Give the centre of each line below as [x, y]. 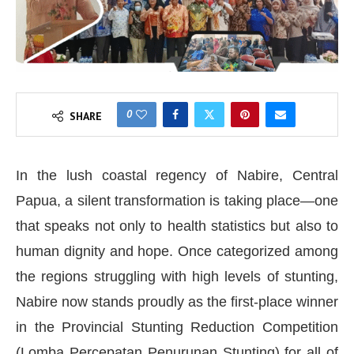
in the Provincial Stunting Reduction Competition [177, 327]
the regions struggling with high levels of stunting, [177, 276]
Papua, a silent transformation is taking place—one [177, 200]
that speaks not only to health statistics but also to [177, 226]
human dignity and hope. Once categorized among [177, 251]
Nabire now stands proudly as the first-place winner [177, 301]
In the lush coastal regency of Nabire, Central [177, 175]
